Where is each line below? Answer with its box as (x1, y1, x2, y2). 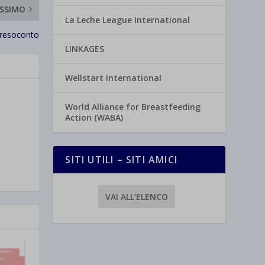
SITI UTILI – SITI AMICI (65, 153, 177, 167)
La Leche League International (65, 14, 190, 26)
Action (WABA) (65, 112, 124, 124)
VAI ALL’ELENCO (105, 190, 168, 202)
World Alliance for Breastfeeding (65, 101, 201, 113)
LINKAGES (65, 43, 105, 55)
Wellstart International (65, 72, 162, 84)
